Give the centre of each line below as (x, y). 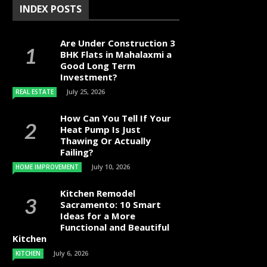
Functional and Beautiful (115, 227)
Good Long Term (98, 66)
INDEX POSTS (51, 9)
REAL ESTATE (35, 92)
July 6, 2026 (71, 253)
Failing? (77, 152)
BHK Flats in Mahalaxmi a (116, 54)
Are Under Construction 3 (118, 43)
